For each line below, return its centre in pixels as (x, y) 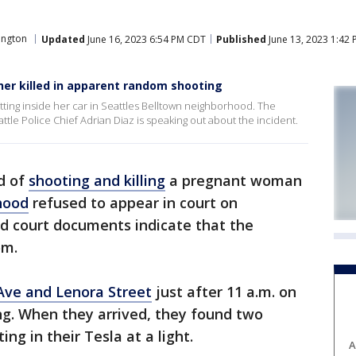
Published (241, 39)
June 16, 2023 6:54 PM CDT (145, 39)
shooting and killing (97, 180)
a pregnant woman (234, 180)
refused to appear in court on (133, 203)
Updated (63, 39)
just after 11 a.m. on (224, 292)
